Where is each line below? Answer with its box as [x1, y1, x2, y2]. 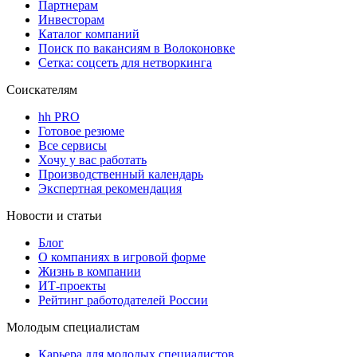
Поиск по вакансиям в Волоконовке [38, 41, 235, 56]
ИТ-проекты [38, 279, 106, 293]
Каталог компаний [38, 27, 139, 41]
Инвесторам [38, 13, 104, 27]
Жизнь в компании [38, 265, 141, 279]
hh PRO [38, 110, 80, 124]
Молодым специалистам [6, 320, 139, 335]
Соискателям [6, 83, 77, 97]
